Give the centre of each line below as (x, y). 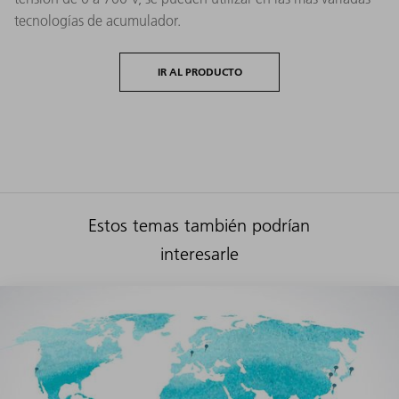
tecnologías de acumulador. (98, 20)
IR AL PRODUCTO (199, 71)
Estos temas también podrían (199, 225)
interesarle (199, 253)
